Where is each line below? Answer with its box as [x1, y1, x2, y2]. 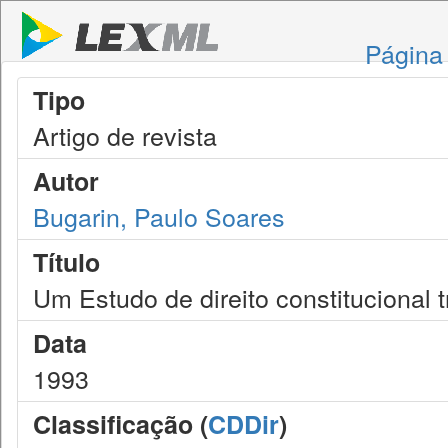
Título [33, 244, 100, 280]
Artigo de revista [33, 117, 217, 153]
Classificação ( [33, 406, 208, 442]
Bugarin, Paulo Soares [33, 198, 285, 234]
